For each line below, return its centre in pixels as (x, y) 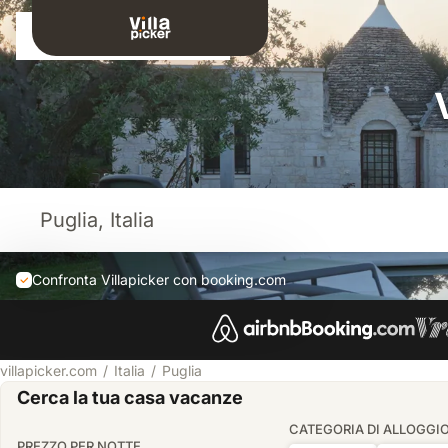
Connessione (115, 36)
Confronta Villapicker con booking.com (159, 279)
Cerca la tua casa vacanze (130, 397)
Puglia (182, 370)
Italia (129, 370)
